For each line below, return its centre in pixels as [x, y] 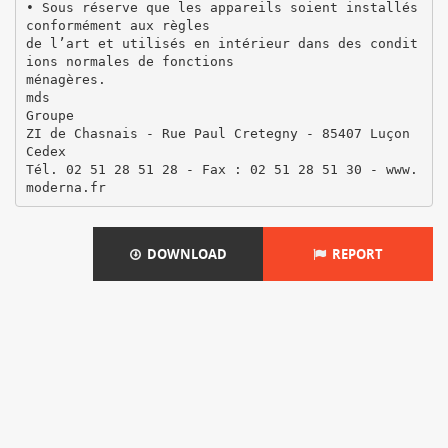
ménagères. [65, 79]
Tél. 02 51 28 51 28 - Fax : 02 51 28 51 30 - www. [221, 169]
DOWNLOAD [183, 254]
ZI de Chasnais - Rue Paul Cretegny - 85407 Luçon [217, 133]
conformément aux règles [117, 25]
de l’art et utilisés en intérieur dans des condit [221, 43]
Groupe [49, 115]
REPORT [354, 254]
